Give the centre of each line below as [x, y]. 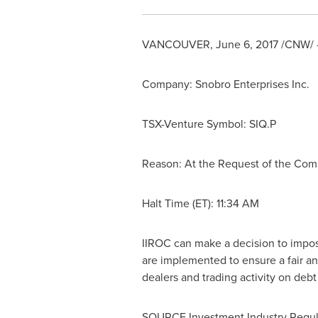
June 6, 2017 [247, 44]
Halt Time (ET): [179, 203]
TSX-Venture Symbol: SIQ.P [209, 124]
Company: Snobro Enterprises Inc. [225, 84]
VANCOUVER [176, 44]
